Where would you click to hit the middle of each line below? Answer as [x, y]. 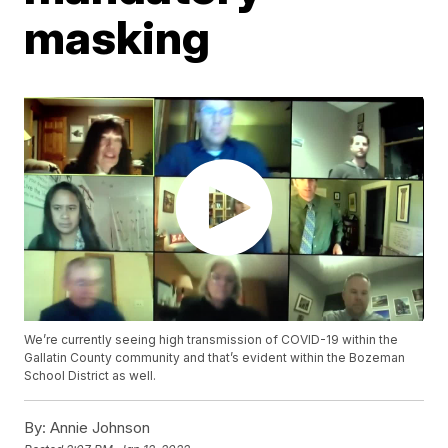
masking [117, 37]
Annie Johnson [98, 428]
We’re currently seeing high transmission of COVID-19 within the [211, 340]
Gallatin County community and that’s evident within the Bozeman [215, 358]
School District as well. [90, 376]
